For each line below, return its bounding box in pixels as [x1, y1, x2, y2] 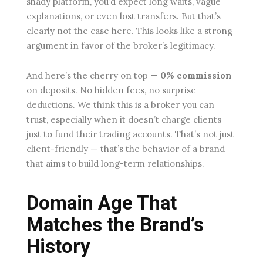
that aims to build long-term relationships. [26, 157, 204, 169]
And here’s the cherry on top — [26, 69, 160, 81]
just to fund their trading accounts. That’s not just [26, 128, 234, 140]
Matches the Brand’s [26, 213, 204, 236]
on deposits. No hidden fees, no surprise [26, 84, 196, 96]
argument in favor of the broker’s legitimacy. [26, 39, 215, 51]
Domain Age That [26, 191, 177, 214]
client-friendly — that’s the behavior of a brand [26, 143, 225, 154]
